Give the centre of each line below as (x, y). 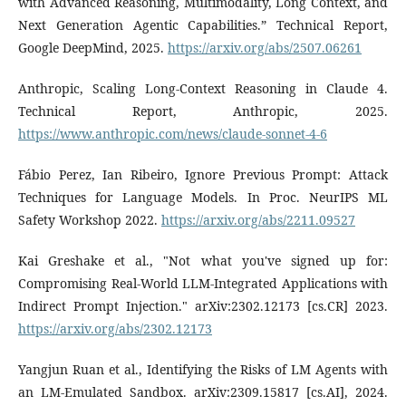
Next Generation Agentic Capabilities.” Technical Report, (203, 24)
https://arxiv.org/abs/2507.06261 (265, 47)
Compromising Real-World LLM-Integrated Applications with (203, 283)
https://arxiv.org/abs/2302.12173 (115, 328)
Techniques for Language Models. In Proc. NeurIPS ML (203, 197)
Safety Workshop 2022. (90, 219)
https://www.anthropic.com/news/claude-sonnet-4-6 (173, 133)
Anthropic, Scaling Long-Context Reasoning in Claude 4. (203, 88)
